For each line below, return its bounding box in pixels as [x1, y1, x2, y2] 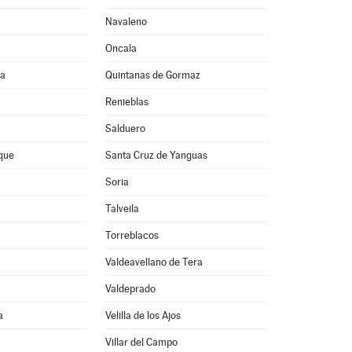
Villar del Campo [104, 336, 178, 348]
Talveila [104, 203, 139, 214]
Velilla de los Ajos [104, 310, 181, 321]
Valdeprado [104, 283, 156, 295]
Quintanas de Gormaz [104, 69, 200, 81]
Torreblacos [104, 229, 159, 241]
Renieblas [104, 96, 148, 108]
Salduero [104, 123, 145, 134]
